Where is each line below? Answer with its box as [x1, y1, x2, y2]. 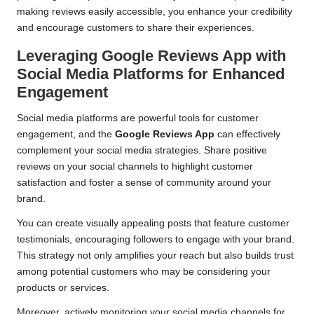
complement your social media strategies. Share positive [17, 145, 267, 156]
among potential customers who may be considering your [17, 266, 271, 278]
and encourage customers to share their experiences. [17, 22, 254, 34]
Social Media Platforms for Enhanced [17, 65, 285, 83]
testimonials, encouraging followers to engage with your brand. [17, 234, 294, 245]
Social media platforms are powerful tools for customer [17, 113, 259, 124]
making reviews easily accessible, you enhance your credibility [17, 6, 292, 18]
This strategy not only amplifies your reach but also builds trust [17, 250, 294, 261]
